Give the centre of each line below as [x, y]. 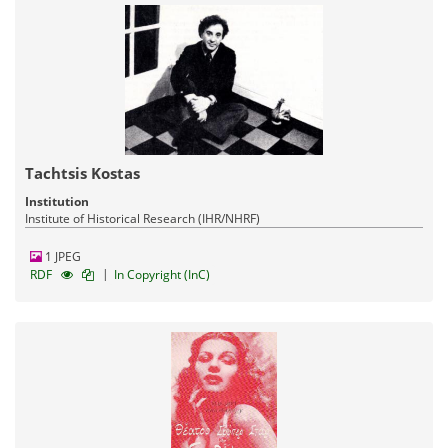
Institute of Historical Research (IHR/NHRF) [142, 218]
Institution [57, 201]
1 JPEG [61, 256]
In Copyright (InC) [162, 274]
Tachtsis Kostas [82, 172]
